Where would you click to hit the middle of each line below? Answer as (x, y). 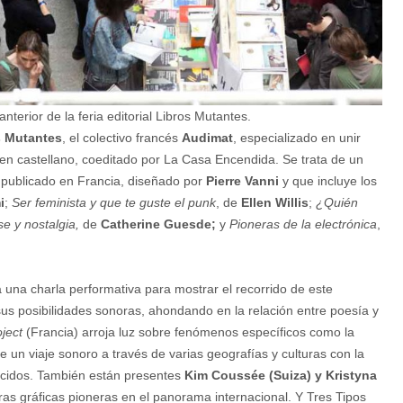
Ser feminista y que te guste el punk (114, 203)
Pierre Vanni (242, 181)
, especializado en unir (297, 138)
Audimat (207, 138)
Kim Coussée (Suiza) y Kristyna (281, 376)
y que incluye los (328, 181)
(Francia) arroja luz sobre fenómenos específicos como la (190, 332)
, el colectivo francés (122, 138)
